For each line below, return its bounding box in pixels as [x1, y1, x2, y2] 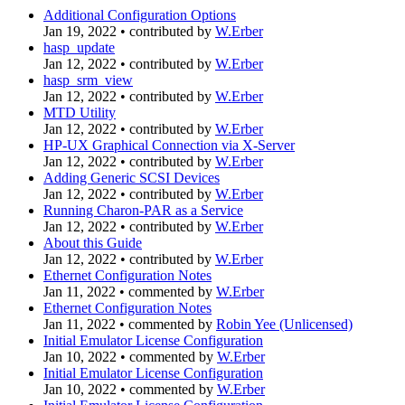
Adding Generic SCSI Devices [43, 170, 220, 185]
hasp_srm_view [43, 72, 133, 88]
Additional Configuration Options [43, 7, 236, 23]
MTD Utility [43, 105, 116, 120]
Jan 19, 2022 [43, 24, 117, 39]
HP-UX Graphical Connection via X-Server [43, 137, 295, 153]
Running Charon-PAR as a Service [43, 202, 243, 218]
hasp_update [43, 40, 115, 55]
